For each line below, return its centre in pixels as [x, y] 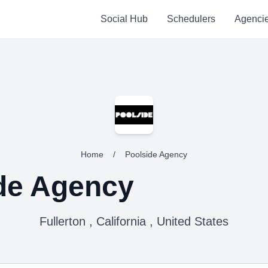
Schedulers [191, 19]
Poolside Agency [156, 154]
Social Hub [124, 19]
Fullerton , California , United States [134, 221]
